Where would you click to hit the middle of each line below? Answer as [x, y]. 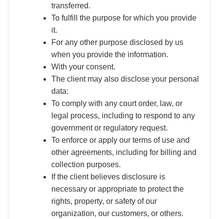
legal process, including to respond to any [123, 115]
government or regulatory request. [109, 128]
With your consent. [83, 66]
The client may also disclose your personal [125, 79]
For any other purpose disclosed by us [117, 42]
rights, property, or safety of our [104, 201]
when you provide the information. [110, 54]
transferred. [71, 5]
